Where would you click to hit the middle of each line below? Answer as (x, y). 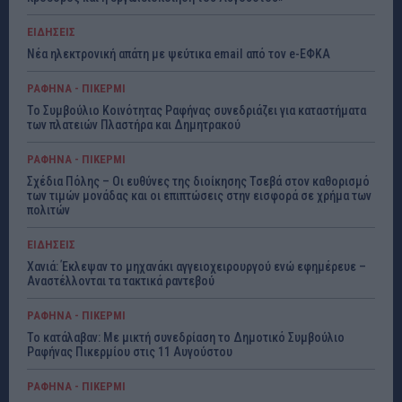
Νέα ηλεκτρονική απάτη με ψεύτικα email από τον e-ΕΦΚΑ (179, 54)
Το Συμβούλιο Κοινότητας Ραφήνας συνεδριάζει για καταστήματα (197, 111)
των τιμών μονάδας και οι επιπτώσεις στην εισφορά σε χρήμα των (199, 196)
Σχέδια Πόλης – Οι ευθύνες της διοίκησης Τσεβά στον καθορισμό (198, 182)
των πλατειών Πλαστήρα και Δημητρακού (134, 125)
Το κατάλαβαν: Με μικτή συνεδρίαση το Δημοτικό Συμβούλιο (186, 338)
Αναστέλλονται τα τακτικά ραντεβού (121, 281)
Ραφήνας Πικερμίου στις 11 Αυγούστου (130, 352)
